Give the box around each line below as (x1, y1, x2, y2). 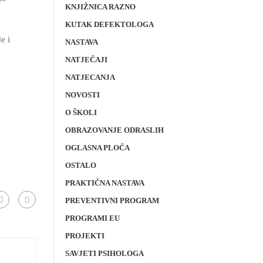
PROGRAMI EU (65, 214, 120, 222)
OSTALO (65, 161, 96, 170)
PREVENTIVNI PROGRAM (65, 196, 159, 205)
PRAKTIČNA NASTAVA (65, 178, 144, 187)
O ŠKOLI (65, 108, 97, 117)
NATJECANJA (65, 73, 115, 82)
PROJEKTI (65, 231, 104, 240)
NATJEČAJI (65, 55, 107, 64)
